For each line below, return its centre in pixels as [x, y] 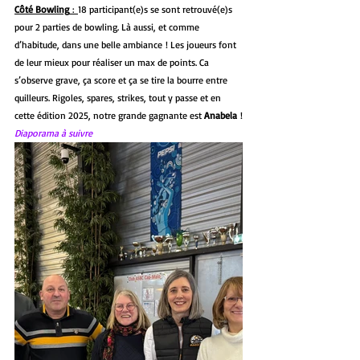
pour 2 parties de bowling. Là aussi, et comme [108, 27]
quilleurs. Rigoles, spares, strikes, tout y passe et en [119, 97]
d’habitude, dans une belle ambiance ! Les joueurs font [127, 44]
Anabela [221, 115]
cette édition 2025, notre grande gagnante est [109, 115]
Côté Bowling [42, 9]
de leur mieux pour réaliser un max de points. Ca [113, 62]
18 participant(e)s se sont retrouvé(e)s [156, 9]
